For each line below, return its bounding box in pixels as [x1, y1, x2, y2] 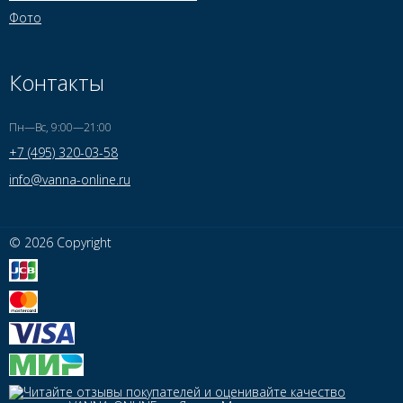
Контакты [9, 67, 104, 98]
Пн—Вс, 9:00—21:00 [9, 120, 112, 136]
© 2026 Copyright [9, 234, 112, 252]
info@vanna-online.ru [9, 171, 130, 189]
